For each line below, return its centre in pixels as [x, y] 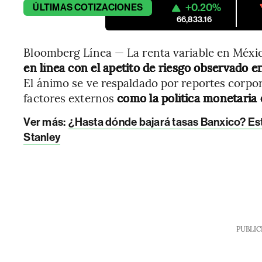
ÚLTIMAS [53, 7]
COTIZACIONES [109, 7]
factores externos [70, 98]
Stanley [42, 137]
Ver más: [45, 122]
